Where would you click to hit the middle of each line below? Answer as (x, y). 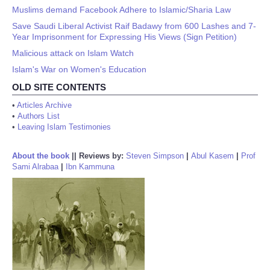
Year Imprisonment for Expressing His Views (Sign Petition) (124, 37)
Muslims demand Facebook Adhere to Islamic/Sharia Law (121, 10)
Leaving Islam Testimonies (64, 127)
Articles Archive (44, 105)
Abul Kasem (212, 156)
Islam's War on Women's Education (79, 69)
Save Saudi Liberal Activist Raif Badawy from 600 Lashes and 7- (134, 26)
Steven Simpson (155, 156)
